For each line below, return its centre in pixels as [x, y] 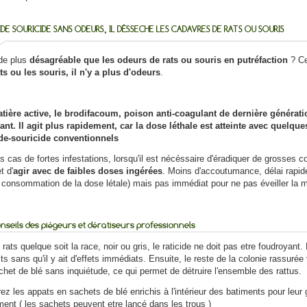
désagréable [53, 60]
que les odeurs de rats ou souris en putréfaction [184, 60]
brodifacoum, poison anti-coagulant [140, 114]
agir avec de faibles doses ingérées [87, 171]
